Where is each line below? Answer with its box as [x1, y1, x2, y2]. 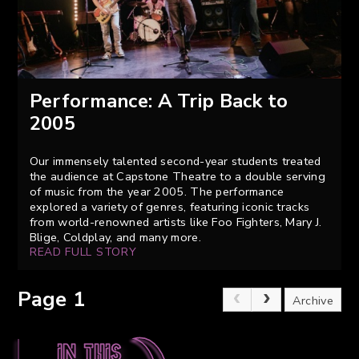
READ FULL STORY [29, 244, 137, 260]
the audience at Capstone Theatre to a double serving [29, 168, 325, 185]
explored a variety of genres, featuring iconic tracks [29, 199, 310, 216]
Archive [292, 292, 333, 309]
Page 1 [18, 285, 86, 314]
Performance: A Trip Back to [29, 88, 288, 115]
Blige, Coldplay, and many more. [29, 229, 201, 246]
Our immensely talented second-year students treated [29, 153, 321, 170]
